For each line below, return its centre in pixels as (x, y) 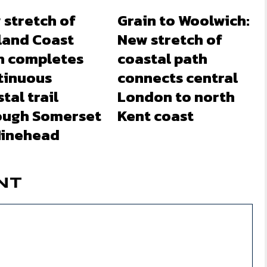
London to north (176, 97)
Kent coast (156, 116)
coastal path (163, 59)
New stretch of (170, 40)
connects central (178, 78)
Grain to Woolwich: (184, 21)
